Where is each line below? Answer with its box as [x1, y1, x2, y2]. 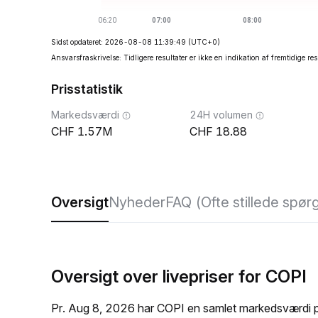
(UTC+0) [188, 38, 220, 46]
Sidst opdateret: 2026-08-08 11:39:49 [51, 38, 186, 46]
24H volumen [190, 109, 253, 121]
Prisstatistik [51, 82, 123, 97]
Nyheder [109, 194, 165, 211]
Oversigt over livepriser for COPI [51, 266, 307, 287]
